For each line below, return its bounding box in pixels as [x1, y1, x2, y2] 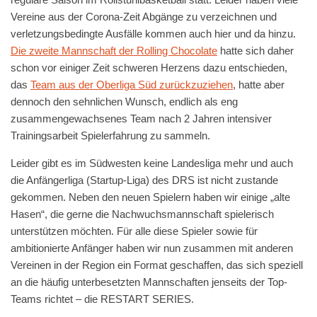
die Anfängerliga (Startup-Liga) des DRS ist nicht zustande [11, 174, 278, 186]
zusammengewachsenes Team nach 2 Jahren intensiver [11, 113, 272, 125]
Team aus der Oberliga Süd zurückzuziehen [30, 79, 233, 91]
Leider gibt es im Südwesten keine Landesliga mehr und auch [11, 157, 293, 169]
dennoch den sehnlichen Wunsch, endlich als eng [11, 96, 238, 108]
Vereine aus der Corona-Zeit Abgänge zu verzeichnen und [11, 11, 277, 23]
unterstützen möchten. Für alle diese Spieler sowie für [11, 225, 258, 237]
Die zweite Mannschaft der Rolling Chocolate [11, 45, 217, 57]
